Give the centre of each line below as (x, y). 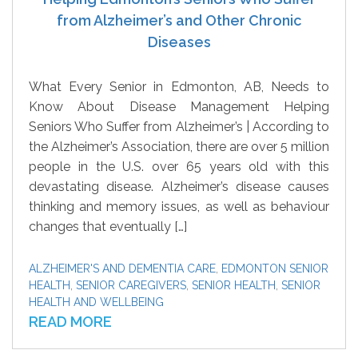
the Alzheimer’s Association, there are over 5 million (179, 147)
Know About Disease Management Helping (179, 107)
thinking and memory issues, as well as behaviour (179, 207)
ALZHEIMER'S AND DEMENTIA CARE (122, 268)
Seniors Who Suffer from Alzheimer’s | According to (179, 127)
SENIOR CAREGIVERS (131, 285)
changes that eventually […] (108, 227)
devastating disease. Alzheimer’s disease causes (179, 187)
